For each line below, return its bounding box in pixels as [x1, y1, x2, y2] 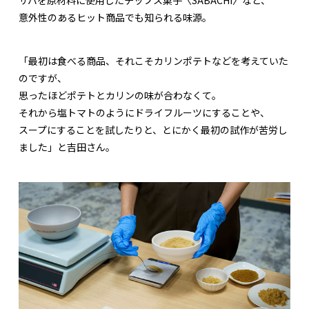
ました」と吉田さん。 [19, 139, 115, 154]
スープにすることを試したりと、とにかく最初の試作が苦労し [19, 122, 288, 137]
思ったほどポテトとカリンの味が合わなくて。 [19, 88, 221, 102]
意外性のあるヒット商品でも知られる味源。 [19, 10, 212, 24]
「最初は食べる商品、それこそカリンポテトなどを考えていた [19, 53, 288, 68]
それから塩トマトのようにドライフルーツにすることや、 [19, 105, 270, 119]
